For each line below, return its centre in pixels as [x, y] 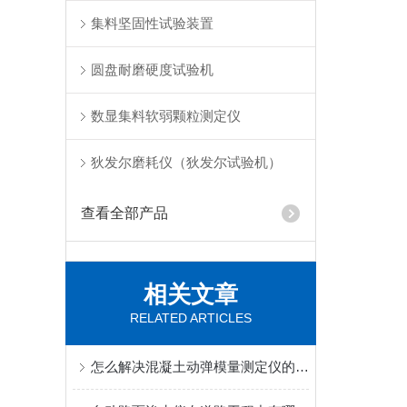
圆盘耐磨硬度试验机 [153, 69]
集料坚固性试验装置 [153, 23]
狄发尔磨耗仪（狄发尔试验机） [187, 162]
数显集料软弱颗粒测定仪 [166, 116]
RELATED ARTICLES [191, 318]
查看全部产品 [125, 213]
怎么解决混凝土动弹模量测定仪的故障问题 [302, 367]
